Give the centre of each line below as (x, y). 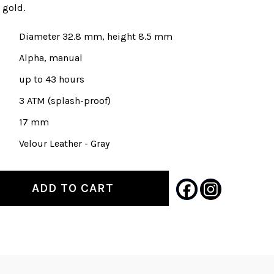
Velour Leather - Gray (64, 143)
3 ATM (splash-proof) (65, 101)
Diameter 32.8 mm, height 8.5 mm (96, 36)
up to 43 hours (52, 79)
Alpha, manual (51, 58)
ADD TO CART (73, 188)
